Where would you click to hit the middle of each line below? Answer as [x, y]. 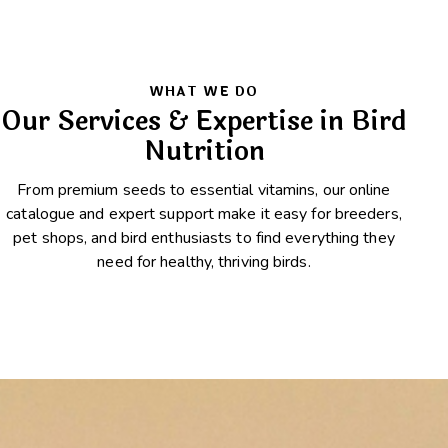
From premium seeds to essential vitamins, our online [204, 189]
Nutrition [204, 152]
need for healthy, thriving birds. [204, 261]
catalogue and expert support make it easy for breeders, [204, 213]
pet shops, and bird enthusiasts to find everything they [204, 237]
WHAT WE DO [204, 91]
